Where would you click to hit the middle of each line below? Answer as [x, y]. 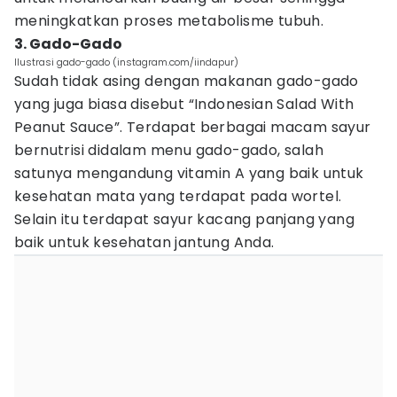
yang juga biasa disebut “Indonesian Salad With [184, 104]
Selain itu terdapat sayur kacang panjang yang [184, 219]
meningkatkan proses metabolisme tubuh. [169, 21]
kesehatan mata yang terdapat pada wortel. [178, 196]
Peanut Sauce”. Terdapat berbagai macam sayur [193, 127]
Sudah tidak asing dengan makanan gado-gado [187, 81]
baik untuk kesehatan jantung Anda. [144, 242]
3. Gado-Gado [68, 44]
